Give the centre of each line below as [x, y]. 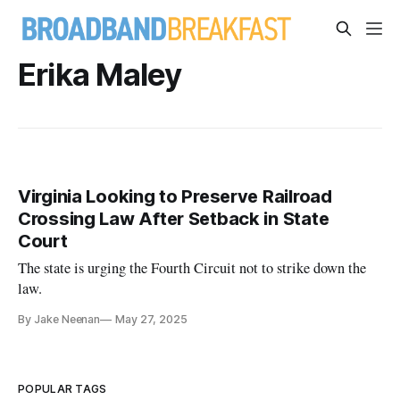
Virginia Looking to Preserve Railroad [175, 197]
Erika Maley [100, 74]
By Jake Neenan [59, 320]
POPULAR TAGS [62, 389]
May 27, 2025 [151, 320]
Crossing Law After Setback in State [174, 219]
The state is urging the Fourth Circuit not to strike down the [192, 268]
